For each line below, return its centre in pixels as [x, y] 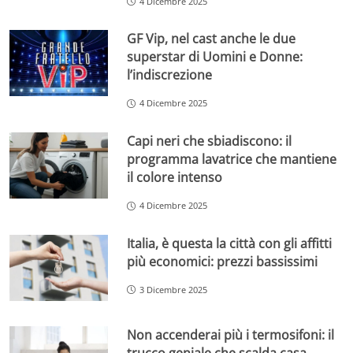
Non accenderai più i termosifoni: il [231, 334]
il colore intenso [175, 178]
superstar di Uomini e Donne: [215, 57]
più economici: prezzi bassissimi [223, 261]
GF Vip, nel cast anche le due [212, 39]
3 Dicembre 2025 [174, 289]
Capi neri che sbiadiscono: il [210, 141]
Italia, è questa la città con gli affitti [230, 243]
